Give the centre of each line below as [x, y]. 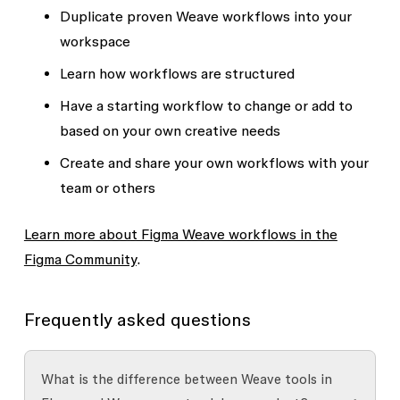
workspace [95, 41]
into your [321, 16]
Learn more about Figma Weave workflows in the [180, 234]
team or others [107, 187]
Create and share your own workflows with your [214, 162]
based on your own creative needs [170, 130]
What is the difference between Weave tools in [186, 379]
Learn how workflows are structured [177, 73]
